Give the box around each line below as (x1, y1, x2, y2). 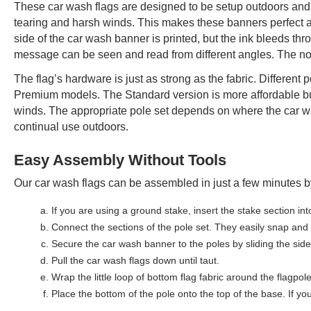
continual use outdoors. (14, 121, 128, 133)
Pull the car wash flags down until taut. (51, 255, 219, 266)
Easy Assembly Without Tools (14, 151, 226, 169)
